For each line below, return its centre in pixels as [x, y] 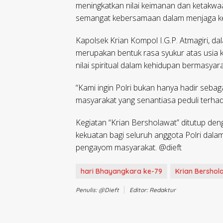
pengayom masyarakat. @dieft [129, 148]
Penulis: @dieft [97, 190]
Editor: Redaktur [153, 190]
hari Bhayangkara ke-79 [121, 171]
